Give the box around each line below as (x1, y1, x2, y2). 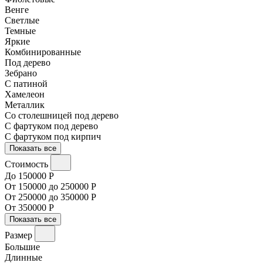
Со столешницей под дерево (5, 110, 119, 120)
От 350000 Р (5, 202, 54, 213)
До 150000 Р (5, 170, 54, 181)
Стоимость (5, 159, 48, 169)
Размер (5, 230, 32, 240)
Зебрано (5, 68, 37, 78)
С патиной (5, 78, 48, 89)
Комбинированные (5, 46, 81, 57)
